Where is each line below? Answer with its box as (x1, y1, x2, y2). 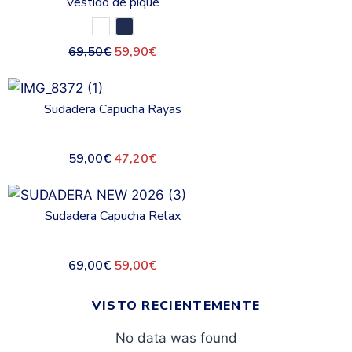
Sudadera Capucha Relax (44, 207, 181, 225)
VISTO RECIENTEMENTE (91, 297, 261, 314)
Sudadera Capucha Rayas (43, 101, 181, 118)
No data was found (115, 330, 237, 346)
